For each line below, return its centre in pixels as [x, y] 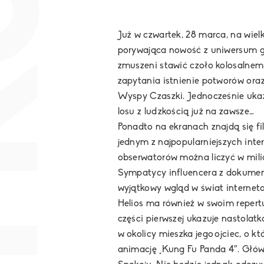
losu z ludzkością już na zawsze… [186, 112]
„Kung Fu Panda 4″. [199, 250]
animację [138, 250]
